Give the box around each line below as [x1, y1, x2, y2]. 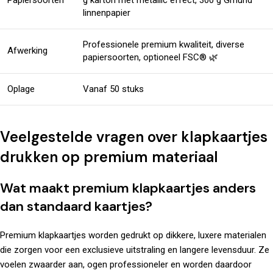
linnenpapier [83, 7, 130, 19]
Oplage [7, 83, 35, 95]
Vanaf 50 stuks [83, 83, 144, 95]
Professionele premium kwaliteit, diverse [83, 39, 244, 51]
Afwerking [7, 45, 48, 57]
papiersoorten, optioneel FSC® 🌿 [83, 52, 218, 63]
